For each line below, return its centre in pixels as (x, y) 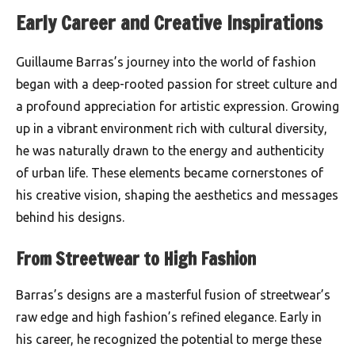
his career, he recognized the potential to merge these (169, 340)
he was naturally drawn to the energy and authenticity (170, 150)
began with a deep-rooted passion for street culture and (177, 84)
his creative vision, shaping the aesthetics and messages (177, 195)
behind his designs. (70, 217)
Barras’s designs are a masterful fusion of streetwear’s (173, 295)
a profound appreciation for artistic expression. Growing (177, 106)
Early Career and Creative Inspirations (169, 23)
